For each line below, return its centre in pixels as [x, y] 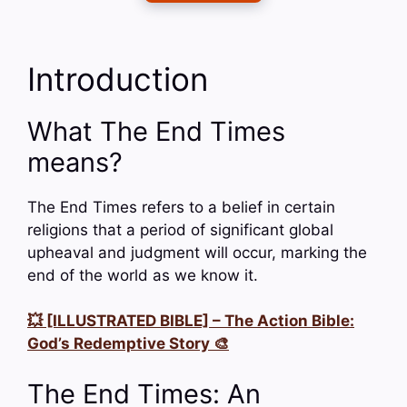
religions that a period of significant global [180, 229]
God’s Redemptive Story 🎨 [128, 344]
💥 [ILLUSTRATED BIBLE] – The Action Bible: [191, 321]
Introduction [118, 79]
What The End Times [156, 131]
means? [75, 162]
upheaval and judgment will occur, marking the [197, 252]
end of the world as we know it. [143, 275]
